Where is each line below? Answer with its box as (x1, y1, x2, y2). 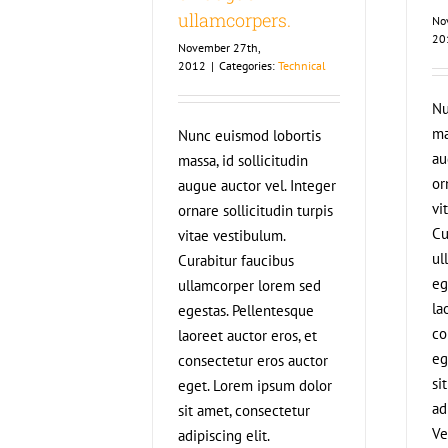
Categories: (219, 58, 278, 73)
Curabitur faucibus (178, 251, 294, 270)
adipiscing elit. (178, 426, 269, 445)
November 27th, (178, 40, 260, 55)
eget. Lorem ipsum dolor (178, 376, 332, 395)
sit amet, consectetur (178, 401, 310, 420)
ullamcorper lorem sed (178, 276, 321, 295)
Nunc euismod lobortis (178, 126, 321, 145)
